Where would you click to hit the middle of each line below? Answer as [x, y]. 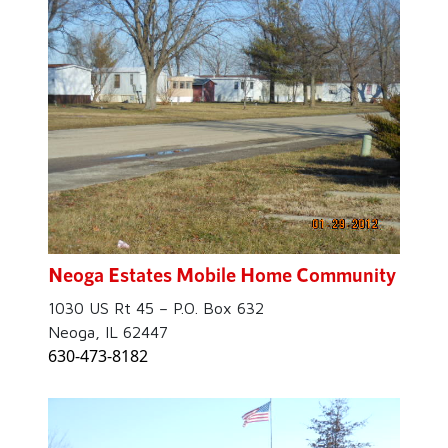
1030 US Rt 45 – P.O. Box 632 [156, 307]
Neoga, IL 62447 [108, 331]
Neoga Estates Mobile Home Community [222, 273]
